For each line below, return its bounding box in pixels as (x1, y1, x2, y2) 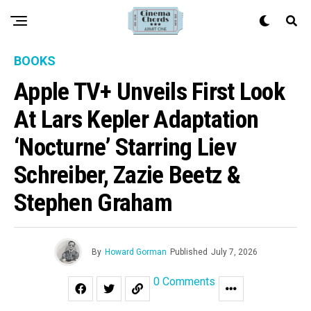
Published (169, 247, 208, 257)
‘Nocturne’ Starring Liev (14, 133, 236, 162)
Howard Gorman (104, 247, 167, 257)
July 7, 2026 (210, 247, 258, 257)
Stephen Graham (14, 188, 172, 217)
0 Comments (153, 275, 215, 288)
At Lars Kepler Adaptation (14, 105, 259, 134)
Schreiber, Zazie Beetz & (14, 160, 240, 190)
